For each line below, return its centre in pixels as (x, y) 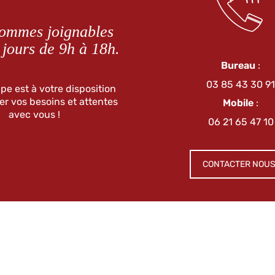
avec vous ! (34, 115)
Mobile (238, 103)
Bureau (238, 66)
